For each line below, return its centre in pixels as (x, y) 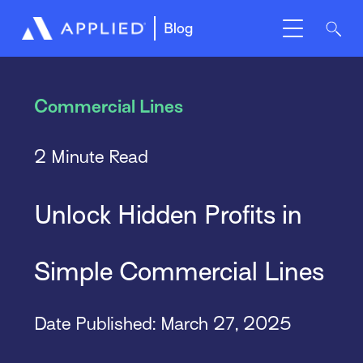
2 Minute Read (91, 156)
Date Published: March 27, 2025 (162, 324)
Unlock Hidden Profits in (168, 214)
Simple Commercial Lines (179, 271)
